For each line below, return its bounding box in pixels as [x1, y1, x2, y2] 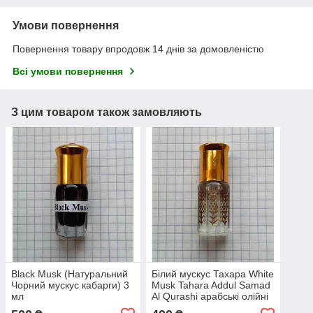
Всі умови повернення [13, 66, 123, 78]
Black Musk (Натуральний [11, 268, 128, 279]
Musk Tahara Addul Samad [151, 279, 270, 291]
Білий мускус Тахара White [151, 268, 274, 279]
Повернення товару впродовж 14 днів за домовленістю [13, 43, 264, 55]
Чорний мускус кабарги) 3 [11, 279, 129, 291]
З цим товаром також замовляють [11, 106, 202, 119]
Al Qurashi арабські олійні [151, 290, 268, 302]
